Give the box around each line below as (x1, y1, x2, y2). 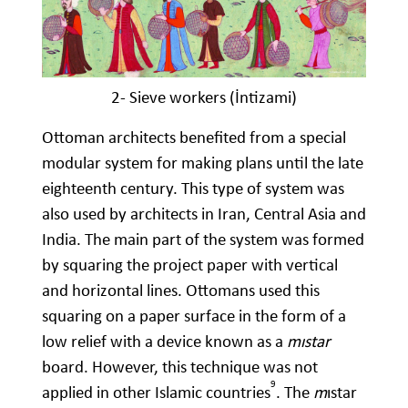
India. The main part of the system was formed (42, 229, 364, 250)
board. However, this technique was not (42, 356, 318, 378)
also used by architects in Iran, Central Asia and (42, 203, 366, 225)
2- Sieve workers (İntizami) (111, 87, 297, 108)
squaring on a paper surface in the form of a (42, 305, 346, 327)
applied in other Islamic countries (42, 382, 270, 403)
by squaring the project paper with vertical (42, 254, 338, 276)
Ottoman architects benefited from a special (42, 127, 346, 148)
